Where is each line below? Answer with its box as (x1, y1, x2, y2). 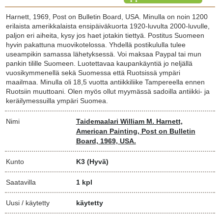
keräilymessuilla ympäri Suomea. (6, 96, 108, 105)
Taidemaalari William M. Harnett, (76, 117, 183, 125)
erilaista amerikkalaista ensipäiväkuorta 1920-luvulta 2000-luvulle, (6, 22, 210, 30)
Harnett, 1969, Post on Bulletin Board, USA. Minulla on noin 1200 (6, 12, 208, 21)
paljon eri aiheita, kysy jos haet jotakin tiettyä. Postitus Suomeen (6, 31, 204, 39)
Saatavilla (6, 178, 36, 186)
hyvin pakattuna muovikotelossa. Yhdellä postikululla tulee (6, 40, 186, 49)
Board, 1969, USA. (76, 137, 136, 145)
